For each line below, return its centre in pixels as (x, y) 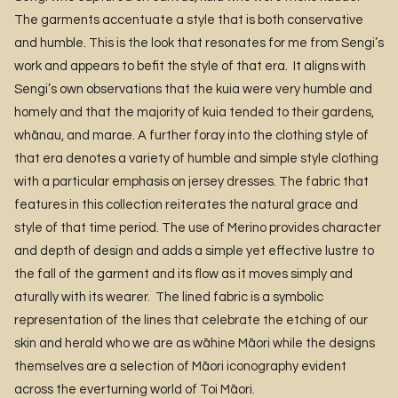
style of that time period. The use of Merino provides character (198, 227)
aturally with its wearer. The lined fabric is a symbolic (169, 297)
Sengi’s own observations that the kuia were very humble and (193, 89)
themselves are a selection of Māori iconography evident (180, 366)
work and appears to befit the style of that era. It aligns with (190, 66)
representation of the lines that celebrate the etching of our (191, 320)
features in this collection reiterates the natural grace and (186, 204)
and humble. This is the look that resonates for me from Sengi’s (199, 43)
